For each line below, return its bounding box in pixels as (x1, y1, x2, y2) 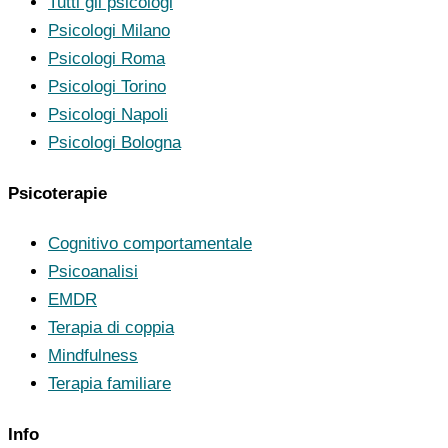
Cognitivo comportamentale (48, 234, 252, 254)
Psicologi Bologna (48, 132, 181, 152)
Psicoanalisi (48, 262, 138, 282)
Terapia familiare (48, 374, 171, 394)
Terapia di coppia (48, 318, 174, 338)
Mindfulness (48, 346, 138, 366)
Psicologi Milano (48, 20, 170, 40)
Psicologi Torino (48, 76, 166, 96)
